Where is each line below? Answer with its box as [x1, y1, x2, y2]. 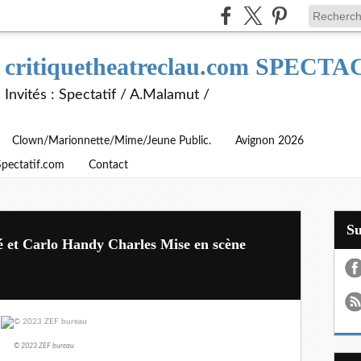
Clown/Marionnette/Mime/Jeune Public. [12, 135, 211, 147]
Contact [89, 160, 128, 171]
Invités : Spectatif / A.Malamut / [5, 88, 210, 102]
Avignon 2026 [235, 135, 304, 147]
